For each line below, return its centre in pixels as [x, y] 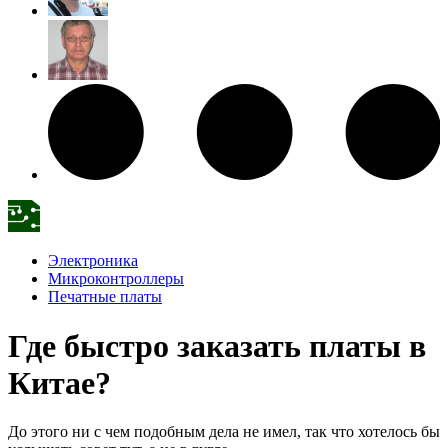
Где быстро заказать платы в [217, 345]
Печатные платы [105, 297]
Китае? [59, 382]
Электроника [93, 261]
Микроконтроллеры [116, 279]
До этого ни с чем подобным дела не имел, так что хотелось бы [224, 431]
